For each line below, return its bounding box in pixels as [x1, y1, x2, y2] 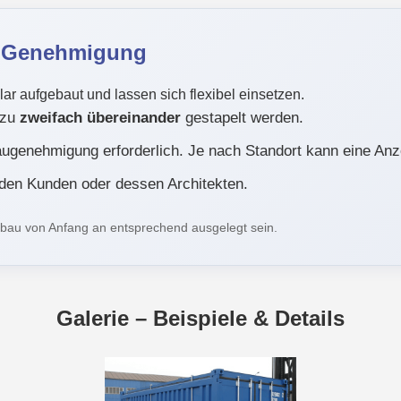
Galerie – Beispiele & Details [56, 306, 345, 331]
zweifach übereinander [19, 108, 181, 127]
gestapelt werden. [180, 108, 303, 127]
